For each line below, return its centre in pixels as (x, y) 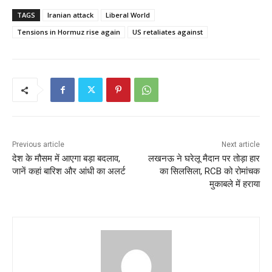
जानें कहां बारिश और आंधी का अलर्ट (69, 172)
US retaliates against (168, 32)
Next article (240, 145)
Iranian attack (70, 15)
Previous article (38, 145)
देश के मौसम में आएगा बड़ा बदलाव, (66, 159)
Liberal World (128, 15)
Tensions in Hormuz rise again (69, 32)
